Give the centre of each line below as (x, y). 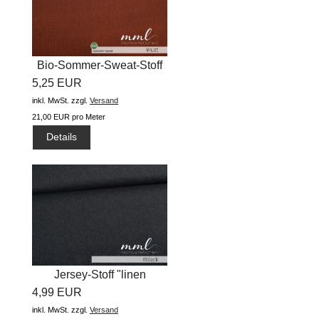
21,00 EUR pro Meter (69, 116)
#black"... (100, 293)
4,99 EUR (57, 293)
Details (62, 137)
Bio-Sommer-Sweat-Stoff (100, 65)
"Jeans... (100, 83)
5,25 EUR (57, 83)
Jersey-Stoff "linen (100, 275)
